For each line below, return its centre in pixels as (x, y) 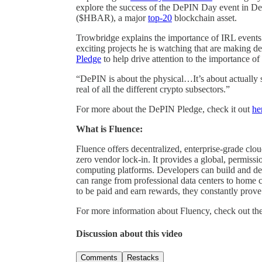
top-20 (160, 18)
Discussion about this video (129, 234)
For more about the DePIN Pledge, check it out (164, 109)
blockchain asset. (204, 18)
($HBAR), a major (112, 18)
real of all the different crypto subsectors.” (153, 89)
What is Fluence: (109, 129)
